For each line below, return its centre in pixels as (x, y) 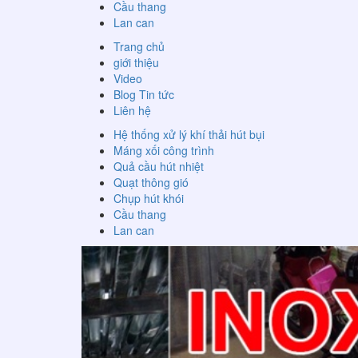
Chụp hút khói (149, 198)
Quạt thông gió (151, 182)
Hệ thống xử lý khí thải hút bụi (189, 134)
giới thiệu (136, 62)
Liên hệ (132, 110)
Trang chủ (139, 46)
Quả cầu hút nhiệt (159, 166)
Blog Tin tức (144, 94)
